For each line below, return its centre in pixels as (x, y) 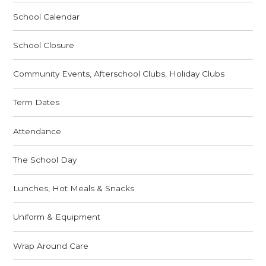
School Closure (44, 45)
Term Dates (37, 102)
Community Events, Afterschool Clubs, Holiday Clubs (119, 74)
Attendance (37, 131)
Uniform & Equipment (57, 217)
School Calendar (47, 16)
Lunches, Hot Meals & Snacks (74, 189)
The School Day (45, 159)
